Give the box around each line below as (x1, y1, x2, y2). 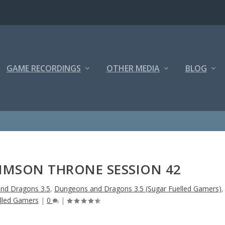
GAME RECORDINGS (6, 62, 81, 74)
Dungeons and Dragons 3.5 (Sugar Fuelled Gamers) (54, 184, 221, 193)
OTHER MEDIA (106, 62, 160, 74)
